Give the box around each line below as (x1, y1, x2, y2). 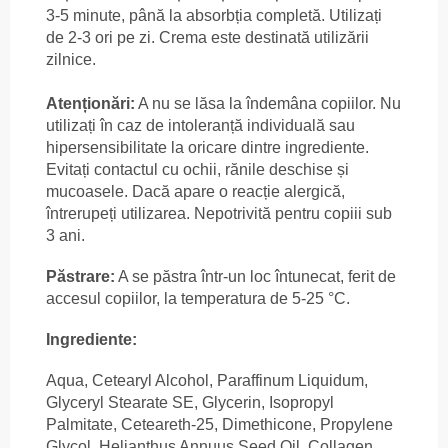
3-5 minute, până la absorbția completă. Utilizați (46, 6, 382, 24)
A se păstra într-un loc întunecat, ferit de (115, 267, 396, 285)
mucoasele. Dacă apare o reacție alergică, (46, 182, 345, 200)
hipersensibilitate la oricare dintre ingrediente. (46, 138, 369, 156)
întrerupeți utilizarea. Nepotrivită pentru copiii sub (46, 204, 392, 222)
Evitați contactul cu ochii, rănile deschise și (46, 160, 349, 178)
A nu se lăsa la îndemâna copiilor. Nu (135, 94, 401, 112)
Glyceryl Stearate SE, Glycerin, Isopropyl (46, 393, 334, 411)
